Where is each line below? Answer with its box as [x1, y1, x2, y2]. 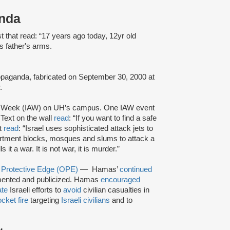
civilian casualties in [81, 185, 149, 194]
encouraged [101, 175, 140, 184]
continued [120, 165, 152, 174]
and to [110, 196, 132, 204]
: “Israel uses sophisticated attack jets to [18, 124, 153, 132]
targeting [28, 196, 61, 204]
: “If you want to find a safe [69, 113, 157, 122]
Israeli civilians [61, 196, 110, 204]
